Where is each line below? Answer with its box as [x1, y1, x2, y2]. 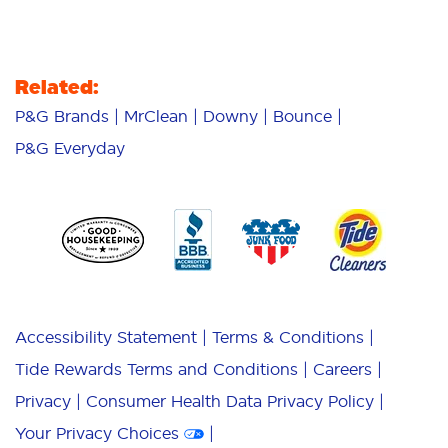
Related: [15, 75, 99, 100]
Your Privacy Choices [15, 424, 179, 443]
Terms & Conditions [212, 328, 364, 347]
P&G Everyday [15, 139, 125, 158]
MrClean [124, 107, 188, 126]
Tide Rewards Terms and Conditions [15, 360, 298, 379]
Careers [313, 360, 372, 379]
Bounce [273, 107, 332, 126]
